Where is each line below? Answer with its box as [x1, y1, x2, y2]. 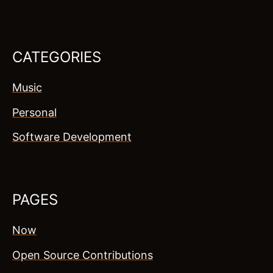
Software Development [12, 130, 132, 144]
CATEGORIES [12, 48, 101, 66]
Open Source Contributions [12, 248, 153, 261]
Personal [12, 105, 57, 119]
